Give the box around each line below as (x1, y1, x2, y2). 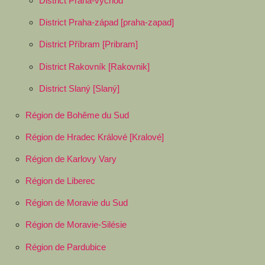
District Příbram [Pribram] (38, 39, 138, 50)
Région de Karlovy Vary (25, 153, 117, 164)
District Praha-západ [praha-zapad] (38, 17, 174, 28)
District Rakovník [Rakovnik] (38, 61, 150, 72)
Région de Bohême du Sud (25, 109, 129, 120)
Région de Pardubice (25, 241, 106, 252)
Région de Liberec (25, 176, 95, 186)
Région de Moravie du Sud (25, 198, 128, 208)
